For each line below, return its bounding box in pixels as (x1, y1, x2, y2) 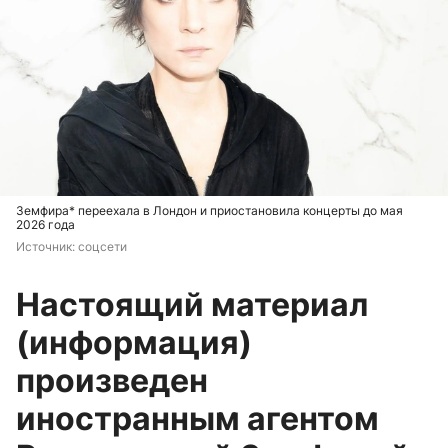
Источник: (16, 239, 78, 255)
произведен (16, 361, 208, 401)
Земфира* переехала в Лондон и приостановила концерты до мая (16, 203, 403, 219)
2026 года (16, 217, 75, 233)
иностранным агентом (16, 399, 379, 439)
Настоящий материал (16, 285, 368, 325)
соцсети (78, 239, 127, 255)
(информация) (16, 323, 252, 363)
